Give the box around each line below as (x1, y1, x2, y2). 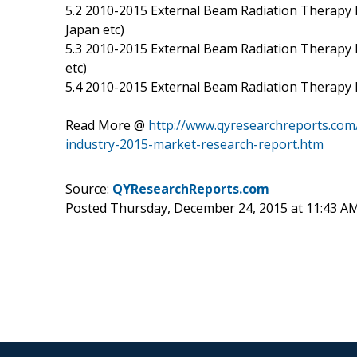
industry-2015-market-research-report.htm (65, 135, 324, 153)
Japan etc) (65, 20, 124, 38)
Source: (65, 179, 112, 198)
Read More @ (65, 116, 148, 134)
